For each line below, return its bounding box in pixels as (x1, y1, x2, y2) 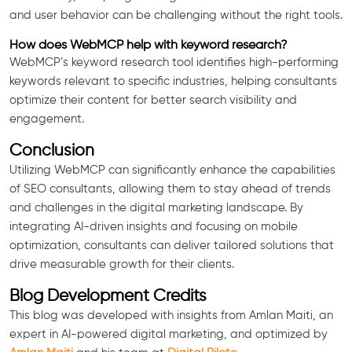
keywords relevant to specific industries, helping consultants (9, 75, 337, 87)
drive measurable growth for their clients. (9, 258, 234, 270)
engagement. (9, 112, 84, 125)
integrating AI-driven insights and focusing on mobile (9, 220, 298, 233)
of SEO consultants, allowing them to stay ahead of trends (9, 182, 331, 195)
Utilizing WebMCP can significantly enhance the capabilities (9, 163, 335, 176)
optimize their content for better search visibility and (9, 93, 297, 106)
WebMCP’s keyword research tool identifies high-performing (9, 56, 339, 68)
